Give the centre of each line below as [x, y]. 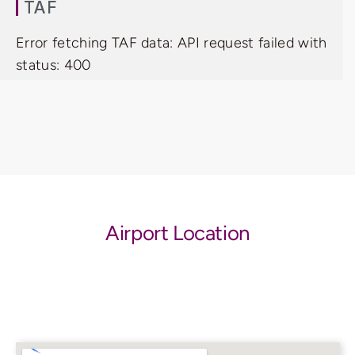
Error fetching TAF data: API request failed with [172, 43]
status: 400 [53, 65]
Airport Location [177, 233]
